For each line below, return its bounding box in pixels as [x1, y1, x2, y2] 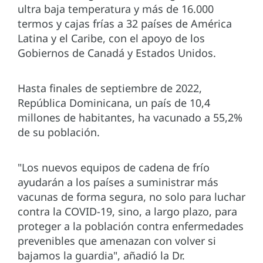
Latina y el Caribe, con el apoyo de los [18, 31, 205, 46]
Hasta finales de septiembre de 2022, [18, 81, 202, 96]
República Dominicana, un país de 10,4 [18, 96, 210, 110]
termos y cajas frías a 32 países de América [18, 16, 232, 31]
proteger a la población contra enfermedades [18, 219, 244, 234]
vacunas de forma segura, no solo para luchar [18, 190, 245, 204]
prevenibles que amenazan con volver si [18, 234, 216, 248]
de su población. [18, 125, 103, 140]
